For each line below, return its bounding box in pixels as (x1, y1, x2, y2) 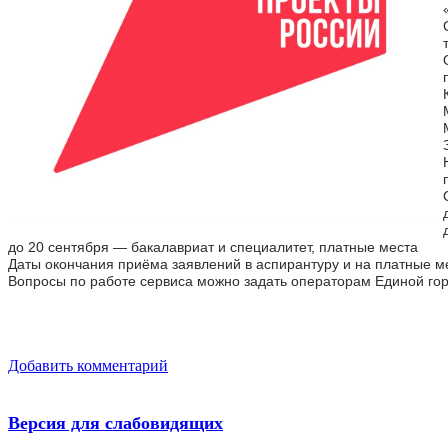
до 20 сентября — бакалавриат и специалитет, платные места (8, 238, 418, 255)
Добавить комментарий (8, 356, 168, 374)
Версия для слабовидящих (8, 408, 223, 435)
